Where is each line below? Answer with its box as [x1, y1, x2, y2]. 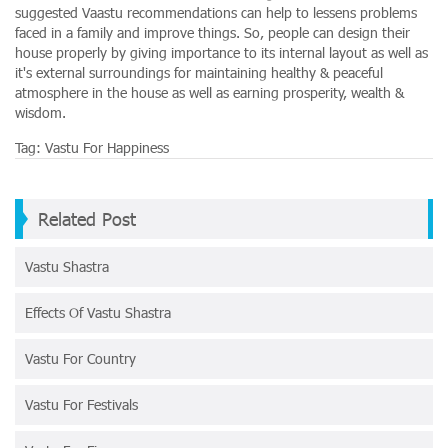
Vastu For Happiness [45, 137, 169, 157]
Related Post [38, 206, 136, 230]
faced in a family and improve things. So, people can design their [15, 22, 410, 42]
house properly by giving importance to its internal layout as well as [15, 42, 428, 62]
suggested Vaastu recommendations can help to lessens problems [15, 2, 417, 22]
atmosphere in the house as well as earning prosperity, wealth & [15, 82, 404, 102]
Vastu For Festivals [25, 394, 138, 414]
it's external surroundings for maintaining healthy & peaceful [15, 62, 383, 82]
